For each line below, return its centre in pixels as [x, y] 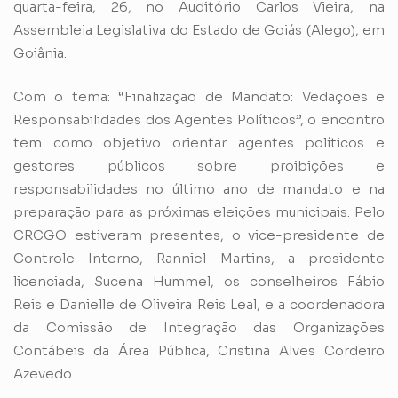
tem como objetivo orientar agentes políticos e [199, 142]
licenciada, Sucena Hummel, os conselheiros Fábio [199, 281]
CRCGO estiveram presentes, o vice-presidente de [199, 235]
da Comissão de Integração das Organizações [199, 327]
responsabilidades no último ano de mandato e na [199, 188]
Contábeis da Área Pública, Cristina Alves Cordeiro [199, 350]
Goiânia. [40, 53]
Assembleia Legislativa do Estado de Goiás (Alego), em [199, 30]
